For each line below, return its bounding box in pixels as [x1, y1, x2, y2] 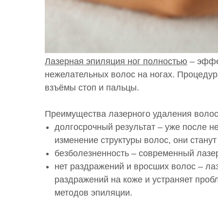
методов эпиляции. [54, 188, 132, 198]
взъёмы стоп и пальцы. [45, 83, 139, 92]
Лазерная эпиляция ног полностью [45, 56, 187, 66]
